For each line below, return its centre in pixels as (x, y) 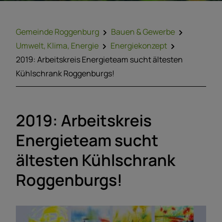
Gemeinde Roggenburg (57, 32)
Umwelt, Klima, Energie (57, 46)
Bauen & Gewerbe (143, 32)
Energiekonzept (139, 46)
